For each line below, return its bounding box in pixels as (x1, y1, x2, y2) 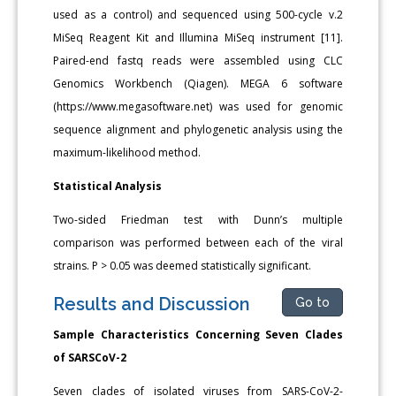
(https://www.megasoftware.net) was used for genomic (53, 98, 343, 114)
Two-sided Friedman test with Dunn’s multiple (53, 211, 343, 227)
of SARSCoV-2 (53, 349, 127, 365)
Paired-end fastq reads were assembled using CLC (53, 52, 343, 68)
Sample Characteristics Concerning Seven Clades (53, 326, 343, 342)
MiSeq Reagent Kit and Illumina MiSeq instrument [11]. (53, 29, 343, 45)
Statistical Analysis (53, 178, 163, 194)
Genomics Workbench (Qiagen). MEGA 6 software (53, 75, 343, 91)
